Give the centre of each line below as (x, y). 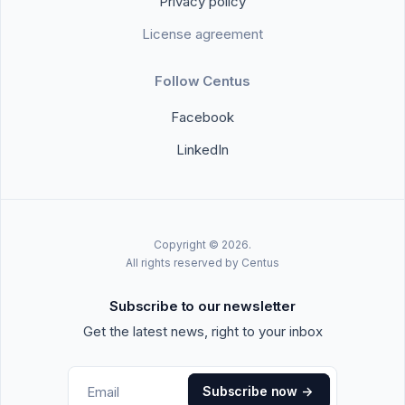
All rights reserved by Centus (202, 263)
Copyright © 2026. (202, 245)
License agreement (202, 34)
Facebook (206, 117)
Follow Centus (202, 81)
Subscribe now (250, 391)
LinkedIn (206, 150)
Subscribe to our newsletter (202, 306)
